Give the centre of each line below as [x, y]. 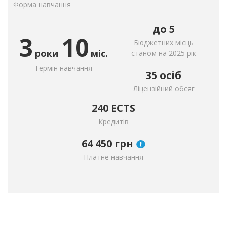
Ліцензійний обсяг [164, 88]
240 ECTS [113, 108]
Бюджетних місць [164, 42]
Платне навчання [113, 157]
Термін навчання [63, 68]
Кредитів [113, 121]
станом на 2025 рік [164, 53]
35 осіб [164, 75]
